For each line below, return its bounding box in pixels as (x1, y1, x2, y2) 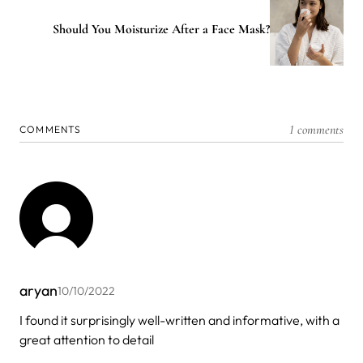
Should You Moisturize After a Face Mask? (53, 20, 270, 37)
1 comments (289, 122, 344, 139)
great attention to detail (19, 331, 154, 348)
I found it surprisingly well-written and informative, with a (19, 312, 340, 329)
